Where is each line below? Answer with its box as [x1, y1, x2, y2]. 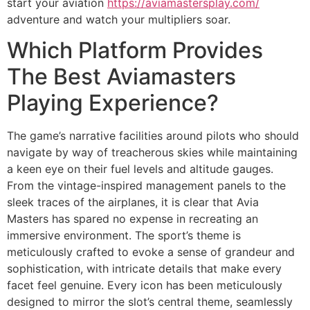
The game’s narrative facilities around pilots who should [7, 129, 299, 143]
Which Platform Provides [7, 37, 263, 64]
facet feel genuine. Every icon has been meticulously [7, 278, 282, 293]
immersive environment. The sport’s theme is [7, 228, 241, 243]
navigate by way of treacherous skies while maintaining [7, 145, 298, 160]
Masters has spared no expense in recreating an [7, 212, 258, 226]
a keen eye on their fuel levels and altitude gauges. [7, 162, 273, 176]
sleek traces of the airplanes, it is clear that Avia [7, 195, 259, 210]
